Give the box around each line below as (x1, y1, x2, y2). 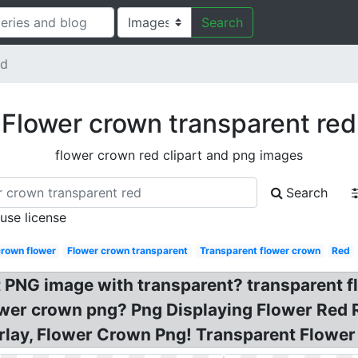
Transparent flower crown (199, 245, 320, 257)
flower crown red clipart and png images (55, 147, 303, 163)
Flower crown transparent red (2, 108, 356, 139)
